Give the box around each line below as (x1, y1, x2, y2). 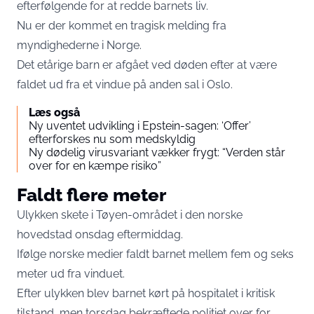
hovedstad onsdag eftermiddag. (17, 228, 183, 241)
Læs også (29, 106, 80, 119)
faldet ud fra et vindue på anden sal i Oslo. (17, 78, 233, 91)
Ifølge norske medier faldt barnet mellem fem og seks (17, 247, 294, 261)
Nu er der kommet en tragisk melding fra (17, 19, 226, 32)
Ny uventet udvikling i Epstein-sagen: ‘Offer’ (29, 119, 251, 132)
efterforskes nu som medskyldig (29, 132, 196, 146)
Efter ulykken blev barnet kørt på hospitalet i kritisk (17, 287, 275, 300)
